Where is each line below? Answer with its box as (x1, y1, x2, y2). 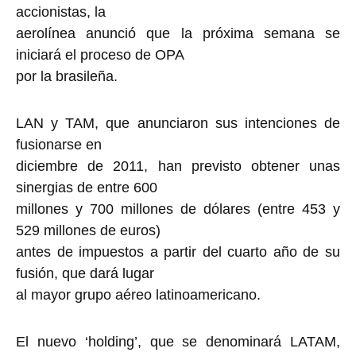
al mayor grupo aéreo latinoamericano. (16, 287, 261, 304)
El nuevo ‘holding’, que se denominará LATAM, (16, 334, 340, 350)
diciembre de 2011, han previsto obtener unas (16, 158, 340, 175)
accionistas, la (16, 4, 106, 21)
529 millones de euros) (16, 222, 161, 239)
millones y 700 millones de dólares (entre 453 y (16, 201, 340, 218)
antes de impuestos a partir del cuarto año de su (16, 244, 340, 261)
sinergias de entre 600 (16, 180, 157, 196)
